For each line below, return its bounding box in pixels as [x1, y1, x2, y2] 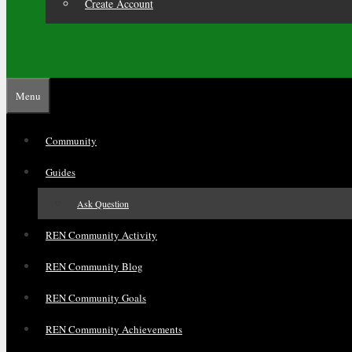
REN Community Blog [46, 259, 143, 273]
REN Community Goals [46, 291, 146, 305]
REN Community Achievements [46, 322, 182, 336]
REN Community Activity [46, 228, 157, 242]
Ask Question [77, 197, 129, 210]
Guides [46, 165, 75, 179]
